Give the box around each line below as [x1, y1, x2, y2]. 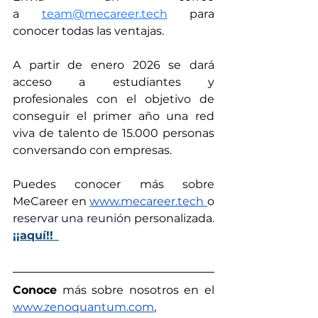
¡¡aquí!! [13, 229, 53, 243]
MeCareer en [13, 194, 90, 209]
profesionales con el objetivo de [13, 92, 214, 106]
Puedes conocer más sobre [13, 177, 214, 192]
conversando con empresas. [13, 143, 172, 158]
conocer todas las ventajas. [13, 24, 164, 38]
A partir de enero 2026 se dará [13, 58, 214, 72]
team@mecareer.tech [41, 7, 168, 21]
